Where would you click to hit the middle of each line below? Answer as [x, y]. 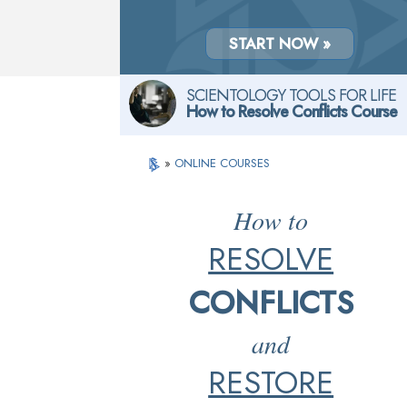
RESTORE [271, 383]
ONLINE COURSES [223, 163]
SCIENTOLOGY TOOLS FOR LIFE [291, 95]
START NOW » [279, 43]
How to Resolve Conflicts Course [292, 112]
